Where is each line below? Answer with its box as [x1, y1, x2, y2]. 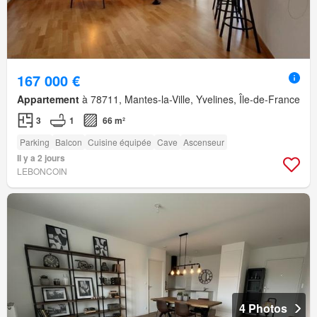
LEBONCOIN [17, 164, 67, 177]
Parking [20, 135, 50, 148]
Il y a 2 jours [17, 151, 65, 164]
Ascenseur [183, 135, 224, 148]
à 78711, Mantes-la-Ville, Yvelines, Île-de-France [79, 91, 300, 106]
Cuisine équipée [88, 135, 151, 148]
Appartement [17, 91, 79, 106]
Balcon [55, 135, 82, 148]
